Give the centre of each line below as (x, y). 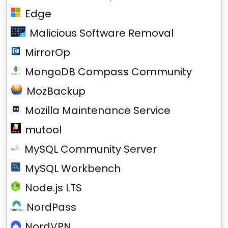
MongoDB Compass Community (108, 72)
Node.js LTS (53, 188)
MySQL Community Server (90, 149)
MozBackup (56, 91)
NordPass (52, 207)
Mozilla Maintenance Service (98, 110)
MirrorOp (48, 52)
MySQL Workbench (73, 168)
